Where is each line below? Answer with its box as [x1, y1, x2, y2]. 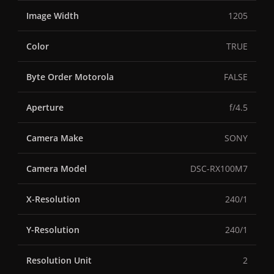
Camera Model [26, 163, 87, 175]
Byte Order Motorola [26, 71, 114, 83]
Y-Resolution [26, 224, 80, 236]
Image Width [26, 10, 79, 22]
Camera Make [26, 132, 83, 144]
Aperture [26, 102, 64, 114]
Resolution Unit [26, 254, 92, 267]
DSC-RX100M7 [190, 163, 248, 175]
